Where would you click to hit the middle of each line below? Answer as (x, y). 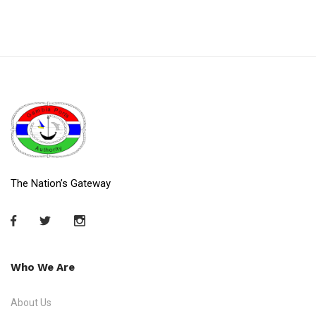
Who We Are (43, 267)
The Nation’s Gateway (61, 183)
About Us (31, 302)
